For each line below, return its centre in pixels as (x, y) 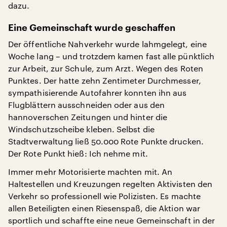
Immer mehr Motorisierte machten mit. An (90, 172)
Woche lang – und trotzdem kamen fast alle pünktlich (111, 56)
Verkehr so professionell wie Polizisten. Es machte (104, 196)
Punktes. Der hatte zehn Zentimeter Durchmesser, (105, 80)
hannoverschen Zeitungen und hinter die (88, 117)
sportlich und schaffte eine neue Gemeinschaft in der (112, 220)
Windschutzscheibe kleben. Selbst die (81, 129)
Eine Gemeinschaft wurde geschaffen (92, 28)
